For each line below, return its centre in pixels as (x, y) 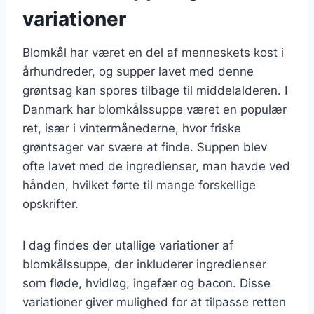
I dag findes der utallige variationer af (128, 245)
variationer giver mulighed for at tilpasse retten (154, 302)
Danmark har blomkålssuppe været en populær (155, 109)
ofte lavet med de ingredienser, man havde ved (156, 166)
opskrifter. (50, 204)
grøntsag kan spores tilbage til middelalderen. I (155, 90)
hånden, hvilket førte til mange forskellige (139, 185)
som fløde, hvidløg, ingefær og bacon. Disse (146, 283)
